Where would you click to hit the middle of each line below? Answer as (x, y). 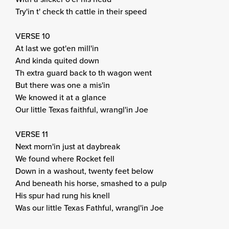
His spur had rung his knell (63, 195)
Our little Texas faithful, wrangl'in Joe (82, 109)
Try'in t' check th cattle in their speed (81, 11)
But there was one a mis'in (63, 85)
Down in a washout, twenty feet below (84, 171)
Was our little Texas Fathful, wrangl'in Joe (89, 208)
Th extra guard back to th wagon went (84, 73)
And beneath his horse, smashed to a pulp (91, 183)
